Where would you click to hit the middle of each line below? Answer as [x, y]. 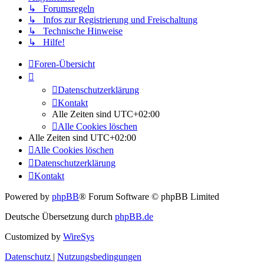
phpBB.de [134, 217]
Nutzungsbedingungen [99, 257]
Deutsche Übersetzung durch [60, 217]
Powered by [28, 197]
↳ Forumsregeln [61, 9]
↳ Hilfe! [47, 42]
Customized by [34, 237]
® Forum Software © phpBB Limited [149, 197]
